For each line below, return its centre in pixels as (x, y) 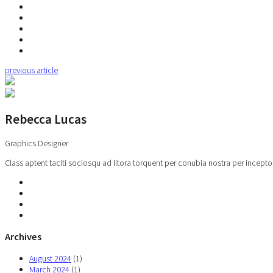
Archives (23, 237)
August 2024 (50, 258)
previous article (31, 70)
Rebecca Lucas (46, 119)
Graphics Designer (37, 143)
